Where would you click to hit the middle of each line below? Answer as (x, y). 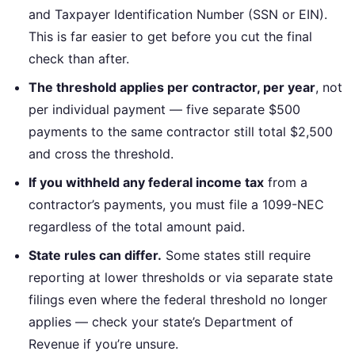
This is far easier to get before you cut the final (170, 36)
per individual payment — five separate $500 (164, 109)
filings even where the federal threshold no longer (178, 299)
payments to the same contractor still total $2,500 (181, 131)
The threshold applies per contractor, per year (172, 87)
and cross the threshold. (101, 153)
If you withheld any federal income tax (146, 182)
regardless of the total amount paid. (137, 226)
